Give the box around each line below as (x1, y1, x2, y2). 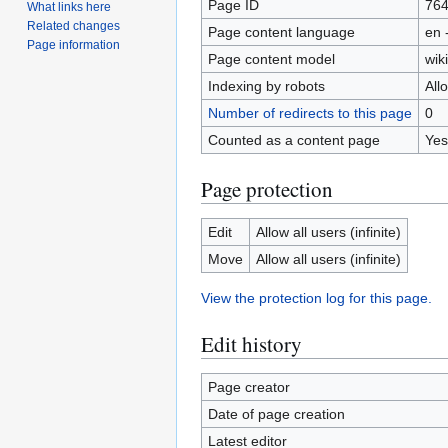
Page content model (207, 51, 335, 68)
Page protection (201, 175, 333, 204)
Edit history (201, 330, 302, 359)
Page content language (207, 24, 355, 41)
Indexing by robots (207, 78, 325, 95)
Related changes (27, 18, 121, 33)
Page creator (207, 379, 290, 396)
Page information (27, 37, 121, 52)
